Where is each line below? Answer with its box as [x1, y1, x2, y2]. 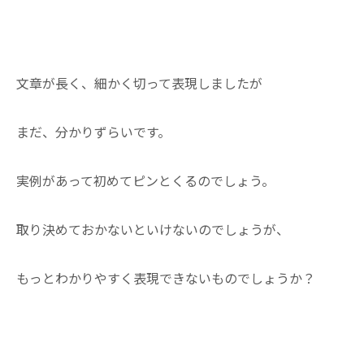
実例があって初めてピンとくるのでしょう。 [16, 171, 275, 190]
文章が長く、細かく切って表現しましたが [16, 73, 262, 93]
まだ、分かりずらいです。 [16, 122, 171, 141]
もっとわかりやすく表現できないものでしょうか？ [16, 268, 315, 288]
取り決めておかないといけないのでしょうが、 [16, 219, 289, 239]
